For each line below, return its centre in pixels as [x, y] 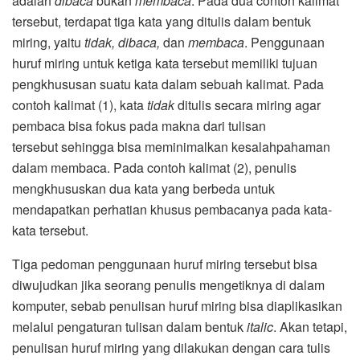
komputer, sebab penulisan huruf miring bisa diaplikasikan [177, 306]
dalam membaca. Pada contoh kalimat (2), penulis [154, 168]
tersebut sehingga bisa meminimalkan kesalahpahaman [171, 147]
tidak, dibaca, [124, 43]
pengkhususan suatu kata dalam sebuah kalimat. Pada [168, 84]
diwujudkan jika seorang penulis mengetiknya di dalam [168, 285]
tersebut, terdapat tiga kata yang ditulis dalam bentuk [162, 22]
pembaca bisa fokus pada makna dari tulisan [139, 126]
